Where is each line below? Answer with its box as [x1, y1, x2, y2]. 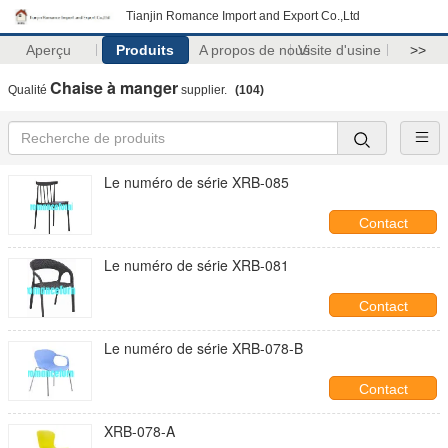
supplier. [178, 83, 230, 97]
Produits [116, 42, 175, 58]
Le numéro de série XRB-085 [104, 172, 289, 192]
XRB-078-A [104, 421, 175, 441]
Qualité [8, 83, 50, 97]
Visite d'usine [297, 42, 381, 58]
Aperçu [25, 42, 71, 58]
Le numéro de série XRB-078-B [104, 338, 303, 358]
